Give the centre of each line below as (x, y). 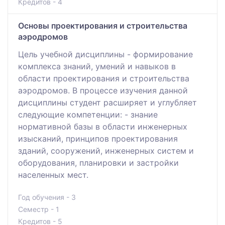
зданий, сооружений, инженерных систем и (106, 150)
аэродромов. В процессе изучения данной (103, 90)
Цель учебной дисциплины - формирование (105, 54)
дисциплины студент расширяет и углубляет (107, 102)
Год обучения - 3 (47, 197)
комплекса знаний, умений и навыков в (97, 66)
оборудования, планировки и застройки (98, 162)
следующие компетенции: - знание (88, 114)
